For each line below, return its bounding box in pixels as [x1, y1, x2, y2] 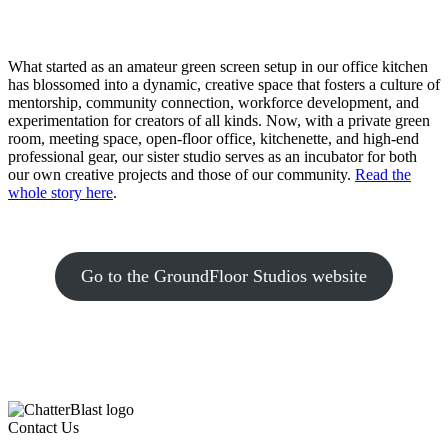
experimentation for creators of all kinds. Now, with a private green [8, 111, 430, 129]
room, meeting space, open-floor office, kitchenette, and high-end [8, 129, 419, 147]
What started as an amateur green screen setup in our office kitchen [8, 57, 428, 75]
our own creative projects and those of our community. [8, 165, 355, 183]
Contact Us [8, 418, 79, 436]
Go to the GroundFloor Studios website [81, 265, 367, 286]
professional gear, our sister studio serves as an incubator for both [8, 147, 417, 165]
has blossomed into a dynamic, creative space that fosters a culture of [8, 75, 440, 93]
